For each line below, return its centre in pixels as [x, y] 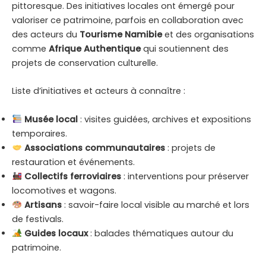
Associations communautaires [94, 148]
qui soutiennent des [185, 49]
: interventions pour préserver [185, 176]
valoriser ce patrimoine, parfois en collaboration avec [128, 20]
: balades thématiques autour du [160, 233]
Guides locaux [56, 233]
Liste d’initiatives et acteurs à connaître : [99, 91]
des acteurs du [46, 35]
